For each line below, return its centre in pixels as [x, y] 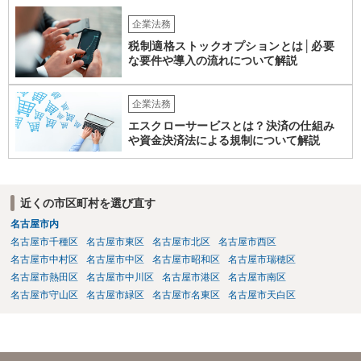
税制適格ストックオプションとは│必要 [231, 46]
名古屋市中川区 [120, 278]
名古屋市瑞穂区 [261, 260]
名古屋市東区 [115, 242]
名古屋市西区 [247, 242]
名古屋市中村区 [44, 260]
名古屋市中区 [115, 260]
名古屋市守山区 [44, 295]
